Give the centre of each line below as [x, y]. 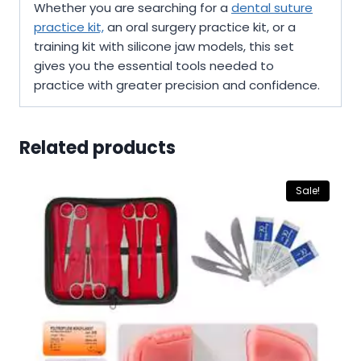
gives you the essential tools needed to [154, 66]
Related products [98, 148]
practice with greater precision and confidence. [177, 85]
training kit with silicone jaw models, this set [164, 47]
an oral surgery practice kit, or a [200, 27]
